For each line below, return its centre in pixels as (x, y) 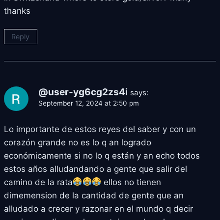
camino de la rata (38, 182)
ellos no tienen (131, 182)
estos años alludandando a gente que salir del (96, 169)
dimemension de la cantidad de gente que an (94, 195)
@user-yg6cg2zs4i (83, 92)
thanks (17, 11)
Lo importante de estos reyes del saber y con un (100, 129)
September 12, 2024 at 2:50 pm (89, 103)
